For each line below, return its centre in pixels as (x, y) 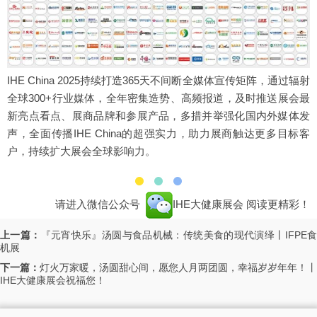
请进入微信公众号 (99, 204)
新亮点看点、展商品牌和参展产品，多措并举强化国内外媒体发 (158, 116)
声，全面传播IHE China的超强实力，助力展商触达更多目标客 (158, 134)
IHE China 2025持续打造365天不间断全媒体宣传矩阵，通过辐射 (158, 81)
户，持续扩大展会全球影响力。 (81, 151)
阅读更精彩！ (278, 204)
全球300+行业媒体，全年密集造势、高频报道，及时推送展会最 (158, 98)
